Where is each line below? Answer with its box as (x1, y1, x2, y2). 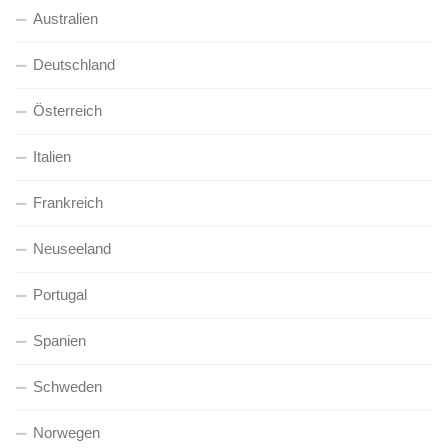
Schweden (33, 378, 102, 395)
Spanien (33, 332, 86, 349)
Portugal (33, 286, 87, 303)
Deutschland (33, 56, 115, 73)
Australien (33, 10, 98, 27)
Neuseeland (33, 240, 111, 257)
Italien (33, 148, 71, 165)
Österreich (33, 102, 102, 119)
